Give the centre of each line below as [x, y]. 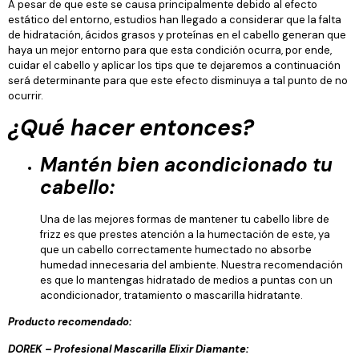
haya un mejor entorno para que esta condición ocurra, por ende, [170, 50]
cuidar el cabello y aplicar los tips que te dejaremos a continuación [174, 65]
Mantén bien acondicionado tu [186, 164]
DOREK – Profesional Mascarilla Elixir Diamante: [128, 349]
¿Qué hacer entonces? [131, 127]
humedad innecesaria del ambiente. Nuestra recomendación [192, 264]
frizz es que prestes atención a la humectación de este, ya [185, 234]
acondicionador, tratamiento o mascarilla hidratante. [171, 295]
